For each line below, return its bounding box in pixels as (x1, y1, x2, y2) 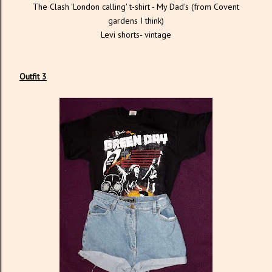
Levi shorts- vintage (101, 29, 171, 40)
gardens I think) (108, 15, 164, 26)
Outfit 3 (19, 70, 47, 82)
